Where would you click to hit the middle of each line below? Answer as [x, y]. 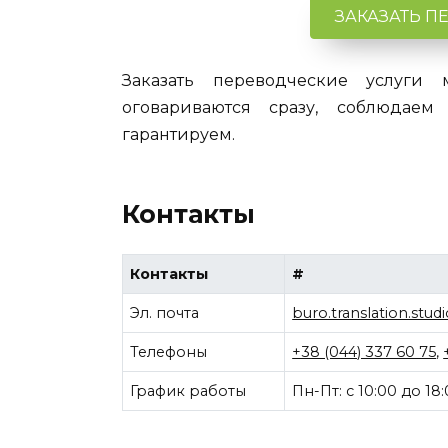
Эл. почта [165, 312]
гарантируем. [178, 134]
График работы [188, 390]
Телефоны [169, 351]
